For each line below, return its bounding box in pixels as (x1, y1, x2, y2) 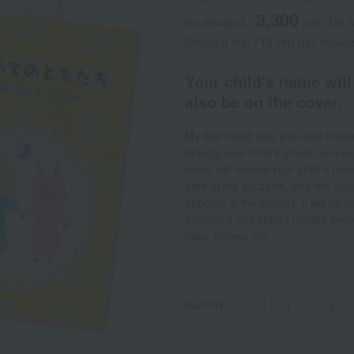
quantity (185, 296, 224, 312)
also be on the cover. (185, 90, 342, 113)
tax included (185, 14, 245, 30)
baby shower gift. (185, 228, 270, 243)
